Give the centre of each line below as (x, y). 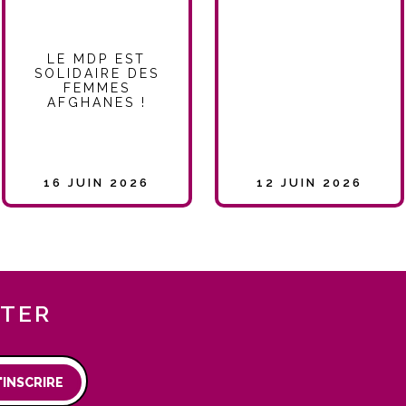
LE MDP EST (97, 59)
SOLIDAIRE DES (97, 74)
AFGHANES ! (97, 103)
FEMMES (97, 88)
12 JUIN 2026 (309, 183)
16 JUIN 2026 (97, 183)
